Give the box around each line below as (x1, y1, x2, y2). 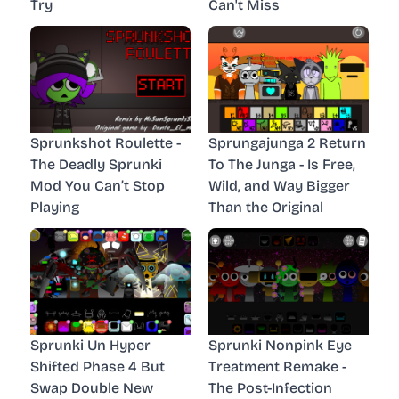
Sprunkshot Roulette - (30, 134, 181, 151)
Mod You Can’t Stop (30, 176, 165, 194)
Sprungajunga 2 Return (208, 134, 366, 151)
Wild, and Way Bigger (208, 176, 350, 194)
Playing (30, 198, 79, 216)
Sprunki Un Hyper (30, 336, 151, 354)
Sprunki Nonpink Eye (208, 336, 352, 354)
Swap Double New (30, 379, 153, 396)
